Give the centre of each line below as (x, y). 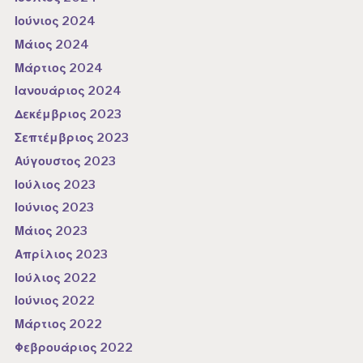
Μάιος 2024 (52, 44)
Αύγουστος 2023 (66, 161)
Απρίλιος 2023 (62, 254)
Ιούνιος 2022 (55, 301)
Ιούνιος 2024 (56, 21)
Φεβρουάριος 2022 (74, 347)
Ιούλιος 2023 (56, 184)
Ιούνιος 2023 (55, 208)
